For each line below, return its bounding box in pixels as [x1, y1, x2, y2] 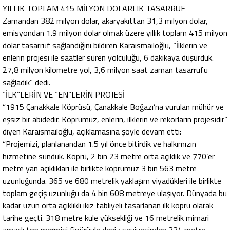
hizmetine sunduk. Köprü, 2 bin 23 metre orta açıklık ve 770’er [3, 150, 215, 163]
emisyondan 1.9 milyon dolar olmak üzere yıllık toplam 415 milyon [3, 27, 227, 40]
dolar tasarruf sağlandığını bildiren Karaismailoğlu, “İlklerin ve [3, 39, 207, 52]
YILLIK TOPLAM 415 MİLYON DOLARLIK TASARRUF [3, 2, 185, 15]
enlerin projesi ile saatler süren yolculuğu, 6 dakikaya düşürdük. [3, 51, 214, 64]
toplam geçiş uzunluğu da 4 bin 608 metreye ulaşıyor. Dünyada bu [3, 187, 227, 200]
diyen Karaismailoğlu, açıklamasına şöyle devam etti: [3, 125, 181, 138]
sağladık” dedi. [3, 76, 50, 89]
